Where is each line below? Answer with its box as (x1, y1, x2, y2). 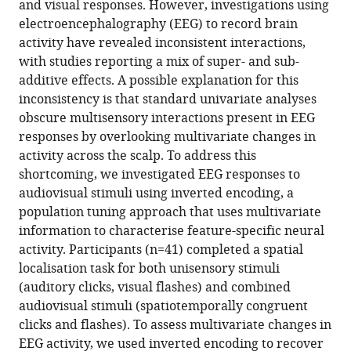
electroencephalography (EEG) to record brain (19, 15, 298, 34)
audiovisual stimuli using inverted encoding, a (19, 184, 294, 204)
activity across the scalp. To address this (19, 147, 256, 166)
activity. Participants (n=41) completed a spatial (19, 241, 303, 260)
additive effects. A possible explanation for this (19, 71, 299, 91)
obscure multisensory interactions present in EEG (19, 109, 315, 128)
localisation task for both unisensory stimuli (19, 259, 280, 279)
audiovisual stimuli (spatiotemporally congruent (19, 297, 308, 317)
